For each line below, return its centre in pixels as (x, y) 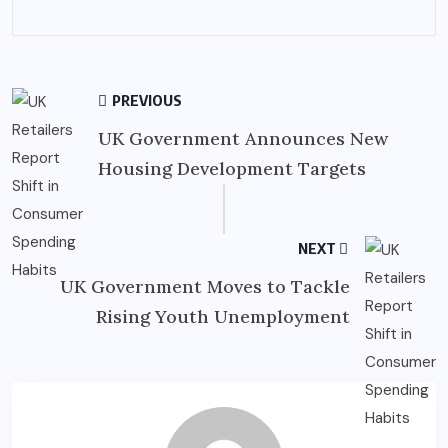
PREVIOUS (145, 100)
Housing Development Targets (232, 169)
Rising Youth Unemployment (223, 317)
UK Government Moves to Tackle (205, 287)
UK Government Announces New (243, 139)
